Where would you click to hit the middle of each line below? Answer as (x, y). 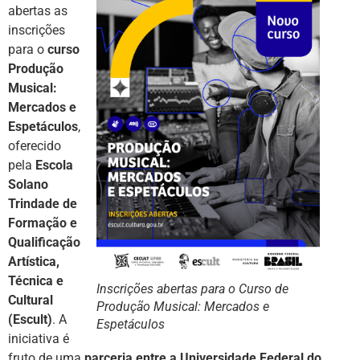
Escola (54, 165)
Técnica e (36, 281)
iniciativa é (39, 339)
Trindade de (43, 204)
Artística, (34, 262)
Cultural (31, 300)
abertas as (38, 11)
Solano (28, 184)
